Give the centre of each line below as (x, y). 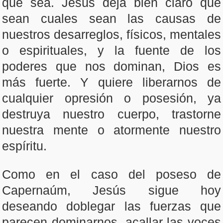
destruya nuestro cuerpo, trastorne (111, 114)
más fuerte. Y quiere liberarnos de (111, 82)
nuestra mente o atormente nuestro (111, 130)
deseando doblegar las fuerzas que (111, 206)
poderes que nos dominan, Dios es (111, 66)
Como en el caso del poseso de (111, 174)
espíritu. (24, 146)
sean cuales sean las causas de (111, 18)
